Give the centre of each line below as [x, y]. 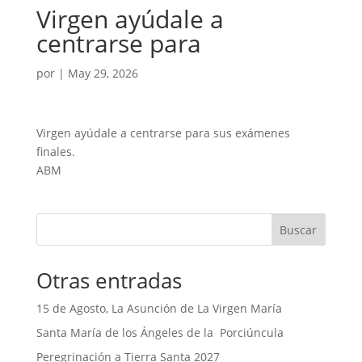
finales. [55, 152]
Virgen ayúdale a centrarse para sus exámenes [163, 133]
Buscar [299, 229]
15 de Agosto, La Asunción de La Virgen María [159, 308]
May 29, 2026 [103, 73]
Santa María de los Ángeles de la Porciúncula [160, 333]
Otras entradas [109, 280]
